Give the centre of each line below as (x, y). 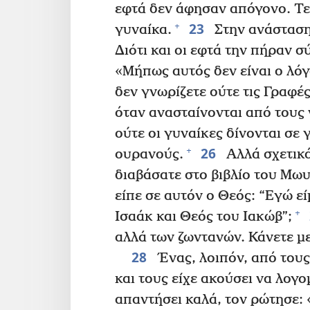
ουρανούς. (149, 154)
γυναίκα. (143, 30)
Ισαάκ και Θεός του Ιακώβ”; (203, 217)
